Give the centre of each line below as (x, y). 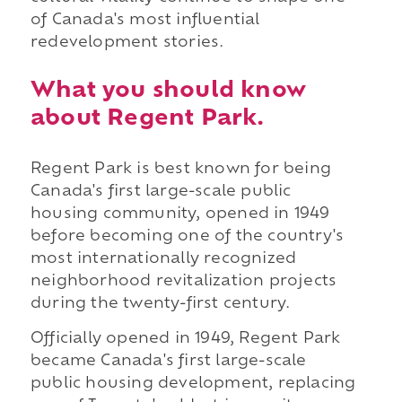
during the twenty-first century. (160, 304)
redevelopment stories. (127, 43)
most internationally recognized (163, 259)
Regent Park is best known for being (180, 169)
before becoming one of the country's (187, 236)
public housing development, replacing (193, 385)
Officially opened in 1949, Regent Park (185, 340)
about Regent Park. (147, 119)
